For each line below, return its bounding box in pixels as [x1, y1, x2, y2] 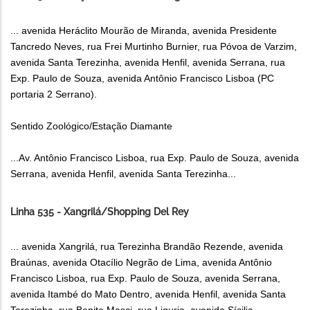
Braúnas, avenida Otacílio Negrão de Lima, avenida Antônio [10, 257, 272, 268]
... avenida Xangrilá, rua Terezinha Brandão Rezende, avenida [10, 241, 283, 253]
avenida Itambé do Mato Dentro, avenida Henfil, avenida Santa [10, 289, 286, 300]
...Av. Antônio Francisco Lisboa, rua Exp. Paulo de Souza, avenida [10, 152, 299, 164]
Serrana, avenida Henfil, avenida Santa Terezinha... [10, 168, 236, 180]
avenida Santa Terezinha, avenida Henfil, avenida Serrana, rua [10, 57, 285, 69]
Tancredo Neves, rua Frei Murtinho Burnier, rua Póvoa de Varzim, [10, 41, 297, 53]
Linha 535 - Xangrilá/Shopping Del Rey [10, 206, 189, 218]
